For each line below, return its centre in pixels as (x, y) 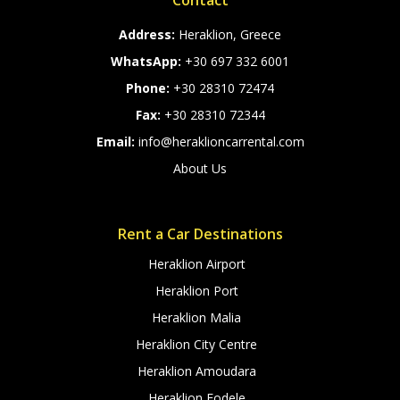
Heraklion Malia (197, 318)
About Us (200, 169)
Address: (149, 35)
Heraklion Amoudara (196, 371)
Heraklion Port (196, 291)
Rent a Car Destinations (200, 234)
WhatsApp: (148, 62)
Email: (117, 142)
